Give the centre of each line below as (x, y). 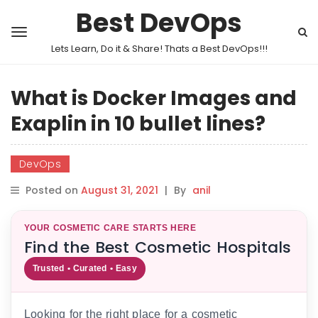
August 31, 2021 (120, 190)
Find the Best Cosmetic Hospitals (158, 247)
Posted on (53, 190)
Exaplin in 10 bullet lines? (138, 124)
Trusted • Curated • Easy (85, 268)
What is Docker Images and (154, 98)
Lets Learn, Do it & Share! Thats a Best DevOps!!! (159, 49)
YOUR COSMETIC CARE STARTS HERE (110, 228)
